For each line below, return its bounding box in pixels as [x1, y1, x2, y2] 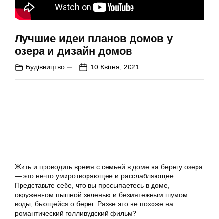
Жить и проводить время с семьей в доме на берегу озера [15, 163, 203, 171]
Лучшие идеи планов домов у [15, 32, 173, 45]
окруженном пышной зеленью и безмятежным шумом [15, 191, 188, 199]
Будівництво [26, 63, 65, 71]
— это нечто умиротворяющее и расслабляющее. [15, 172, 175, 180]
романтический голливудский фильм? [15, 209, 136, 218]
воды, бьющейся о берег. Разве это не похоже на [15, 200, 173, 208]
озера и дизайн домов [15, 45, 132, 58]
